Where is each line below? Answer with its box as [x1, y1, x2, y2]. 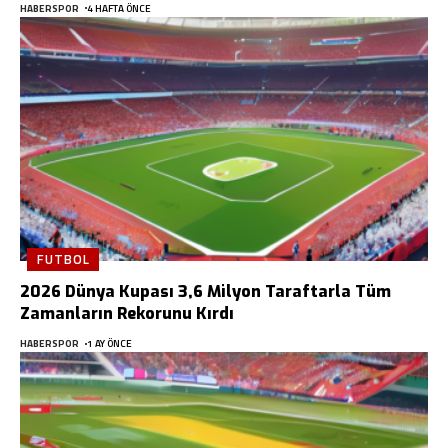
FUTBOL [37, 249, 90, 270]
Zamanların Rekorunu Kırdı [20, 303, 234, 325]
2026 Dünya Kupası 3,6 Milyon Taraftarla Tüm [20, 281, 391, 303]
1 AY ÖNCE [87, 336, 132, 352]
